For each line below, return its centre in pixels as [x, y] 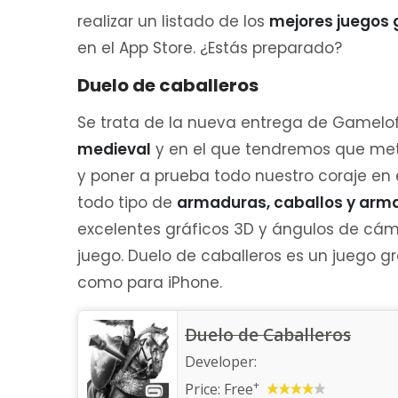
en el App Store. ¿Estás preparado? [210, 48]
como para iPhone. [150, 283]
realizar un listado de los [173, 21]
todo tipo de [127, 203]
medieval [114, 149]
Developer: [221, 362]
